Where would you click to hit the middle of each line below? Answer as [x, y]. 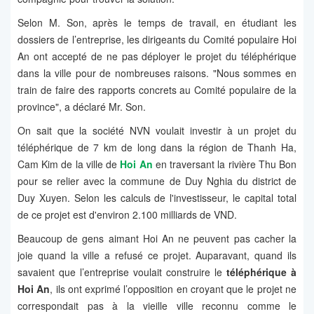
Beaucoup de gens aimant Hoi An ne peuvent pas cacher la [157, 239]
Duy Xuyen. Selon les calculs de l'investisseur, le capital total [157, 198]
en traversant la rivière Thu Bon [225, 164]
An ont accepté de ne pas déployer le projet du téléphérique [157, 56]
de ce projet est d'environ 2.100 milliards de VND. [127, 215]
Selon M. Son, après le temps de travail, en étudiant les [157, 23]
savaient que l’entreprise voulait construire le [122, 272]
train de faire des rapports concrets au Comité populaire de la [157, 90]
